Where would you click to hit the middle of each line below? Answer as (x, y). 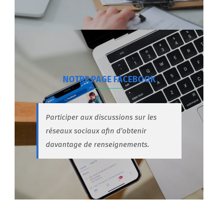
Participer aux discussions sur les (101, 117)
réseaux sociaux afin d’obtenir (96, 131)
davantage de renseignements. (98, 144)
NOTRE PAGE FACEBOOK (109, 80)
